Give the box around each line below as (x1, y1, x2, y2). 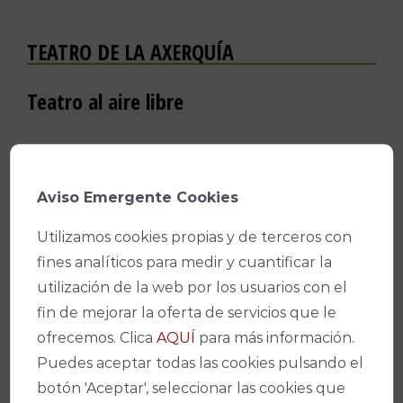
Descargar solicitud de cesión (34, 163, 228, 185)
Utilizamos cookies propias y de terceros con (37, 228, 353, 246)
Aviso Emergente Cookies (37, 188, 239, 206)
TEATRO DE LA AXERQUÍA (26, 37, 234, 67)
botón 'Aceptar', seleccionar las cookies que (37, 379, 346, 397)
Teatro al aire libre (26, 86, 184, 117)
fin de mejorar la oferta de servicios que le (37, 303, 337, 321)
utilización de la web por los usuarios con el (37, 278, 348, 296)
